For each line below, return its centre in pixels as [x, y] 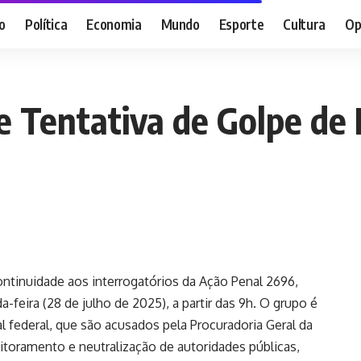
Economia [114, 24]
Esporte [241, 24]
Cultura [305, 24]
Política [46, 24]
